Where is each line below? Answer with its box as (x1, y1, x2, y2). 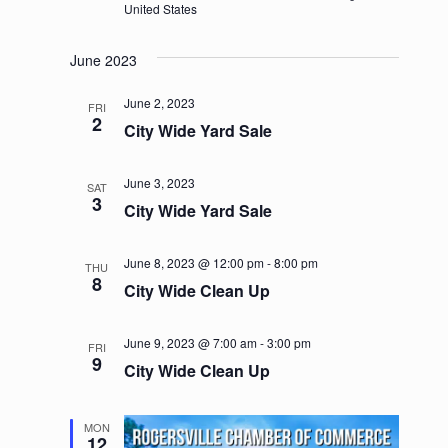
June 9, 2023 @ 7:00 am (123, 333, 257, 351)
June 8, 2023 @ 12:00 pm (123, 253, 264, 271)
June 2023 (69, 49, 137, 70)
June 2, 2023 (123, 93, 195, 111)
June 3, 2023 (123, 173, 195, 191)
